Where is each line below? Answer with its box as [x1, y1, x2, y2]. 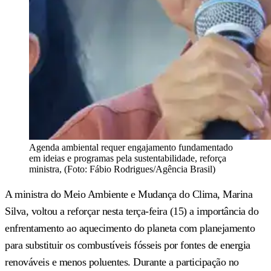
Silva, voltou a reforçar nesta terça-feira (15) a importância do [5, 204, 258, 217]
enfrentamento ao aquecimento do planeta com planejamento [5, 221, 255, 234]
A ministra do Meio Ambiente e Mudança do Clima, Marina [5, 188, 252, 200]
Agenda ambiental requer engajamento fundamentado [29, 142, 233, 152]
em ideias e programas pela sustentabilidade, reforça [29, 152, 226, 163]
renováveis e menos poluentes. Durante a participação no [5, 255, 239, 268]
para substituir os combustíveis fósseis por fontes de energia [5, 238, 250, 251]
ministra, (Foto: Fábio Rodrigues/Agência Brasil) [29, 163, 215, 174]
